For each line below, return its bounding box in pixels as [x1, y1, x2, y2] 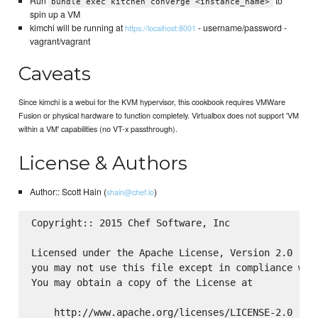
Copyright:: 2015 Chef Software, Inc [31, 217, 230, 229]
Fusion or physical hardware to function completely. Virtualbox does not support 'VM [18, 109, 300, 121]
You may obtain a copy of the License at [31, 277, 253, 289]
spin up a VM [29, 8, 80, 21]
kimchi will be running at [29, 21, 125, 35]
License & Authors [18, 151, 188, 175]
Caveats [18, 61, 92, 85]
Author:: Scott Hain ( [29, 185, 106, 198]
